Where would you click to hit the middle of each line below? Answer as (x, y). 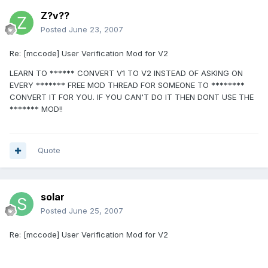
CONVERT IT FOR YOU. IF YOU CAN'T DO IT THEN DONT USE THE (132, 97)
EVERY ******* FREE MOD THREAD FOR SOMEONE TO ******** (127, 85)
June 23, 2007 (96, 30)
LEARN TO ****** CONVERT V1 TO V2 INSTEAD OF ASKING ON (126, 73)
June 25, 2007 (96, 211)
